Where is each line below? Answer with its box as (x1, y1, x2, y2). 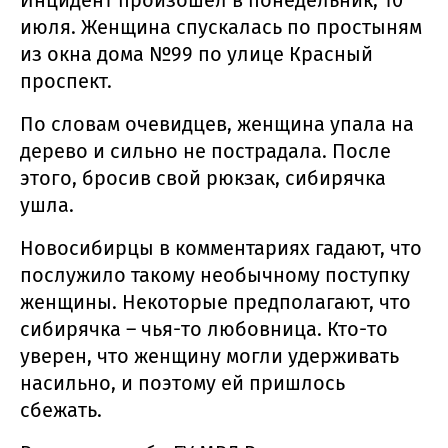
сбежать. (20, 397, 102, 422)
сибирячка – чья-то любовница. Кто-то (20, 316, 388, 341)
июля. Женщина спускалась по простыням (20, 14, 422, 39)
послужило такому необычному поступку (20, 262, 410, 287)
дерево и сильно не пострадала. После (20, 138, 391, 163)
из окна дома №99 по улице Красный (20, 41, 373, 66)
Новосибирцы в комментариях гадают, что (20, 235, 422, 260)
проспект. (20, 68, 112, 93)
